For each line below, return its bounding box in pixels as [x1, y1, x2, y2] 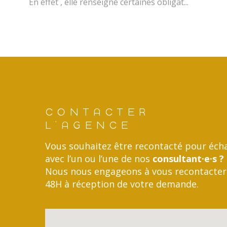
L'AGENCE [45, 118, 133, 132]
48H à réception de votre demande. [45, 177, 199, 190]
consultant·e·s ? [153, 152, 224, 165]
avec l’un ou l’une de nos [45, 152, 153, 165]
